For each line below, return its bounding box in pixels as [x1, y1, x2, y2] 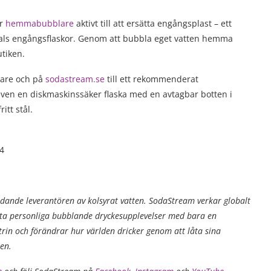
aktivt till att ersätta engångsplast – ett [74, 18, 232, 29]
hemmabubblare [5, 18, 74, 29]
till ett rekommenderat [105, 73, 198, 85]
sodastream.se [45, 73, 105, 85]
